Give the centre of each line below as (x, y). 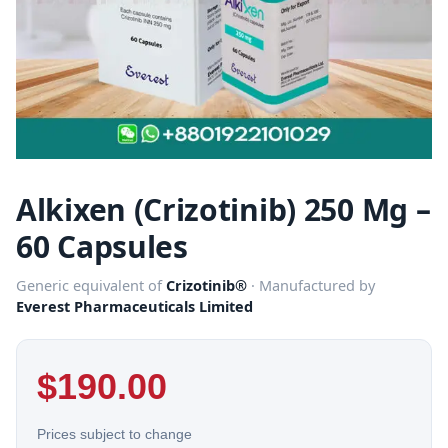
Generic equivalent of (91, 285)
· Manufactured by (311, 285)
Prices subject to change (114, 434)
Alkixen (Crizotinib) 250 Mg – (223, 210)
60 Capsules (102, 247)
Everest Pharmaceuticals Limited (134, 306)
